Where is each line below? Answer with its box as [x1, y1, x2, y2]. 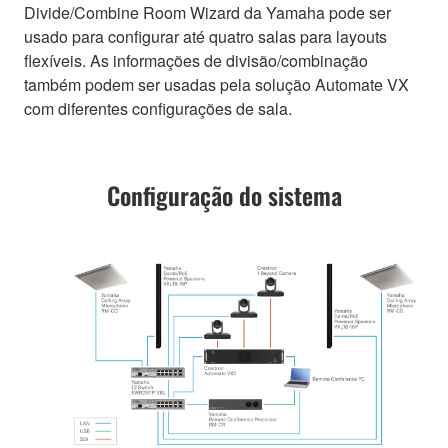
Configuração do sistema [106, 176, 342, 213]
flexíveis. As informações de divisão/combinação [24, 48, 368, 72]
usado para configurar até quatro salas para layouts [24, 24, 387, 48]
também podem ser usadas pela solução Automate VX [24, 72, 409, 96]
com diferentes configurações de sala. [24, 96, 292, 120]
